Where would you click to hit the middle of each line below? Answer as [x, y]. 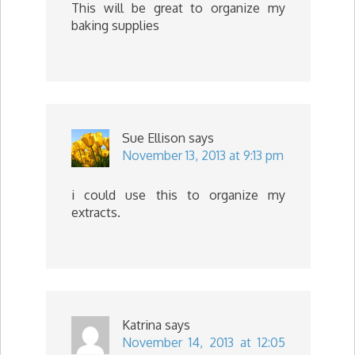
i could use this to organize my [178, 195]
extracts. [96, 212]
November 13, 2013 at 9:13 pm [203, 155]
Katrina [142, 324]
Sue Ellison [154, 137]
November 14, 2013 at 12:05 [204, 342]
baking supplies [115, 25]
